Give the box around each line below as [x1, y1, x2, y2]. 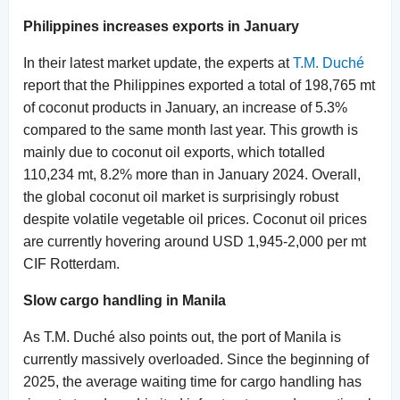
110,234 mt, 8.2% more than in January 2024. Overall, [23, 166, 361, 182]
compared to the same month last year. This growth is [23, 121, 358, 137]
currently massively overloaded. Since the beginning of [23, 351, 369, 367]
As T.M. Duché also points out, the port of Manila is [23, 329, 341, 345]
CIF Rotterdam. [23, 255, 120, 271]
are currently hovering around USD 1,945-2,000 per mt [23, 233, 366, 249]
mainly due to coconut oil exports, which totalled [23, 144, 325, 160]
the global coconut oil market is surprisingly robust [23, 188, 338, 204]
